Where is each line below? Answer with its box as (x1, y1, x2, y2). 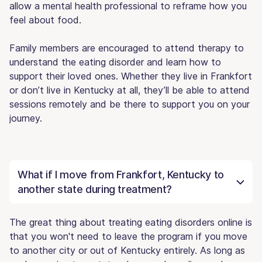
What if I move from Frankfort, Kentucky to (18, 168, 224, 181)
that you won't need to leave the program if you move (9, 230, 247, 242)
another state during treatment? (18, 182, 172, 195)
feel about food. (9, 13, 81, 26)
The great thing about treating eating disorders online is (9, 216, 252, 228)
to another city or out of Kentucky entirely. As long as (9, 244, 245, 256)
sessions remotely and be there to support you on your (9, 98, 250, 110)
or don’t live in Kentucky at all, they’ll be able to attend (9, 84, 250, 96)
